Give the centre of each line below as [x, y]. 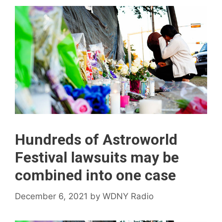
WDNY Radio [128, 196]
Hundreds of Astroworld [96, 140]
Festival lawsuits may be [97, 158]
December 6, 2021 [51, 196]
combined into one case [95, 175]
